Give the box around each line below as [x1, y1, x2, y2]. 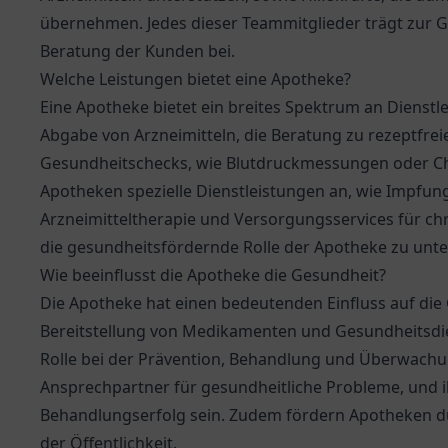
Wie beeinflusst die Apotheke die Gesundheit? [40, 264, 386, 286]
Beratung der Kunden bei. [40, 40, 235, 62]
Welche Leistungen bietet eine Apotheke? [40, 68, 351, 90]
